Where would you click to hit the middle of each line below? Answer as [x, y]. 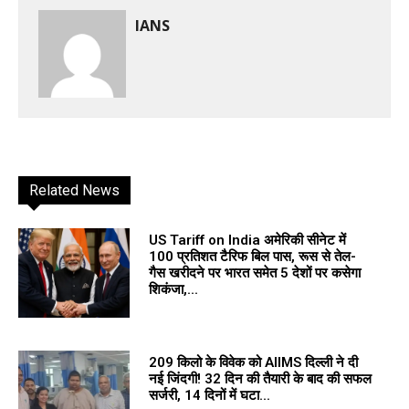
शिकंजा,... [173, 289]
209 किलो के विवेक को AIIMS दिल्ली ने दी [253, 362]
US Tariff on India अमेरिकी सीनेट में [247, 240]
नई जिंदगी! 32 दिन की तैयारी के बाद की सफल [260, 378]
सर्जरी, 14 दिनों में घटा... [209, 395]
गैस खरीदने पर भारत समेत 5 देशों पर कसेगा [254, 273]
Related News [74, 190]
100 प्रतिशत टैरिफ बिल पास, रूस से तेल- [252, 256]
